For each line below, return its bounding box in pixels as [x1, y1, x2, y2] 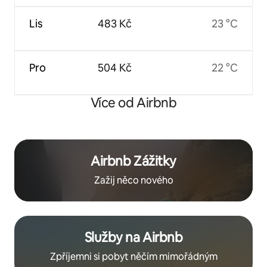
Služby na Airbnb [84, 228, 183, 246]
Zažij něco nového [94, 173, 173, 187]
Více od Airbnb [90, 94, 177, 111]
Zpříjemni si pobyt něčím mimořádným [49, 250, 218, 263]
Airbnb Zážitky [91, 152, 176, 170]
